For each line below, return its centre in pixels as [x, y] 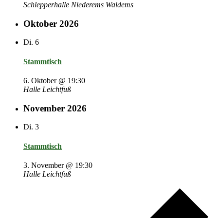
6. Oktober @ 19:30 [54, 81]
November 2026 [55, 108]
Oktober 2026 [51, 23]
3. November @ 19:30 [58, 165]
